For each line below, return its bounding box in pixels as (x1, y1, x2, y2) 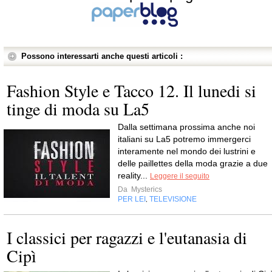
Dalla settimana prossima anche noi (118, 122, 255, 132)
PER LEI (118, 195, 146, 203)
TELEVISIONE (149, 195, 197, 203)
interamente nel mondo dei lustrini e (118, 146, 256, 156)
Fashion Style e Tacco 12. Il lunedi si (7, 79, 256, 102)
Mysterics (129, 185, 162, 194)
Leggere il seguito (150, 172, 209, 180)
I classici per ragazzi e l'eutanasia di (7, 226, 247, 249)
